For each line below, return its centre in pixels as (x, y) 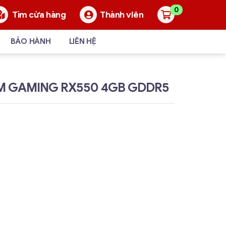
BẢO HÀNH (31, 41)
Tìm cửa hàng (39, 15)
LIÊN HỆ (82, 41)
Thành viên (122, 15)
